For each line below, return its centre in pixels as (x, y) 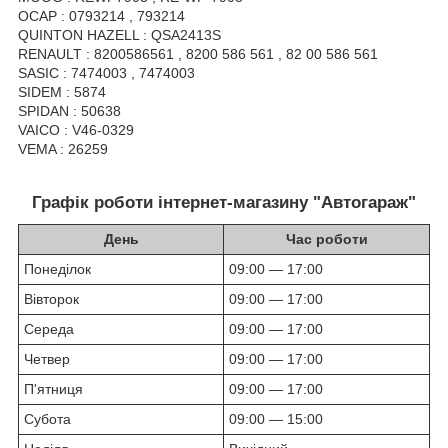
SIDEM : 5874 (62, 92)
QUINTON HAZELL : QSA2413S (119, 35)
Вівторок (51, 299)
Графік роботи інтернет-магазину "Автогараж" (224, 203)
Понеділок (57, 269)
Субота (47, 419)
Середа (49, 329)
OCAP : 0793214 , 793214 (101, 16)
